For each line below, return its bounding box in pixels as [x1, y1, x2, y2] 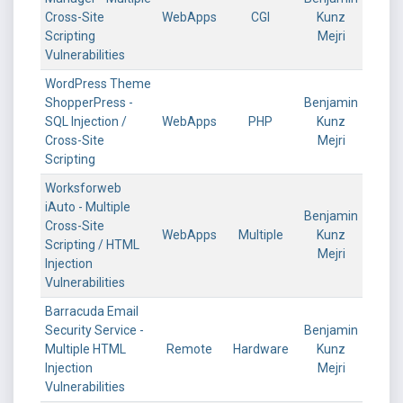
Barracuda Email [45, 304, 139, 318]
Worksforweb [45, 181, 121, 195]
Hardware [232, 342, 289, 356]
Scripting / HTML [45, 237, 139, 252]
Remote [166, 342, 212, 356]
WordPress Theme [45, 76, 151, 91]
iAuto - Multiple [45, 200, 130, 214]
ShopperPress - [45, 95, 133, 110]
